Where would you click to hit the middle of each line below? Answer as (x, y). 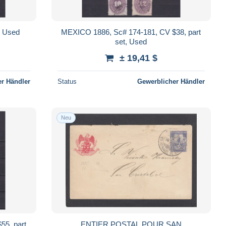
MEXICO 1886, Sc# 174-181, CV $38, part (131, 32)
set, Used (131, 41)
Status (67, 81)
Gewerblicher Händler (171, 81)
